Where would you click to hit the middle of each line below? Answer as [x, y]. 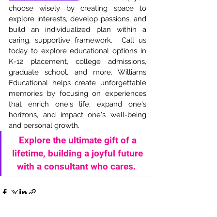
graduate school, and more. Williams [77, 72]
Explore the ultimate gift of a [79, 140]
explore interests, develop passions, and [77, 19]
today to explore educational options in [77, 51]
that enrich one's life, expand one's [77, 104]
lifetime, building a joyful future [79, 153]
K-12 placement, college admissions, [77, 62]
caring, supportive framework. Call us [77, 40]
